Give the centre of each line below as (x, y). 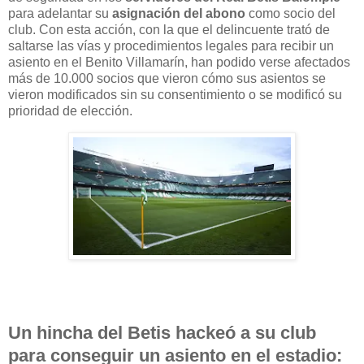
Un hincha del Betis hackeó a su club (162, 333)
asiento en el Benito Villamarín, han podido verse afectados (179, 62)
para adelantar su (60, 13)
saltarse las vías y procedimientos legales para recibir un (171, 45)
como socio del (290, 13)
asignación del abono (179, 13)
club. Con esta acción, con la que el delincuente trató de (169, 29)
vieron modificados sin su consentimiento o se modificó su (175, 94)
